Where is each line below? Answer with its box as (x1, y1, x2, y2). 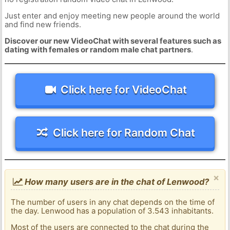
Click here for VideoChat (61, 83, 187, 96)
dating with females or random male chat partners (4, 45, 191, 55)
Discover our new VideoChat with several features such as (4, 36, 221, 46)
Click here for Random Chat (52, 126, 195, 139)
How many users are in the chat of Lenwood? (23, 177, 209, 187)
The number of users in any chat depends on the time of (11, 197, 215, 207)
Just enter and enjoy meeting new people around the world (4, 11, 220, 21)
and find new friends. (4, 20, 81, 30)
